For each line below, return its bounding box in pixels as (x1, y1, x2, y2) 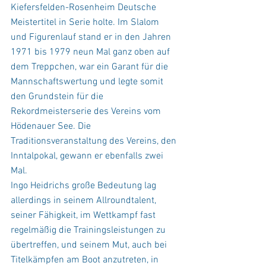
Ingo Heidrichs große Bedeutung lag (11, 179, 159, 192)
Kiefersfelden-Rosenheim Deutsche (11, 1, 159, 14)
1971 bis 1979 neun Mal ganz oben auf (11, 46, 172, 58)
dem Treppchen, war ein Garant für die (11, 61, 170, 73)
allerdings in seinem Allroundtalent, (11, 194, 159, 207)
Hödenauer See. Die (11, 120, 93, 132)
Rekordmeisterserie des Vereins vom (11, 105, 163, 118)
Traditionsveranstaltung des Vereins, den (11, 135, 179, 147)
